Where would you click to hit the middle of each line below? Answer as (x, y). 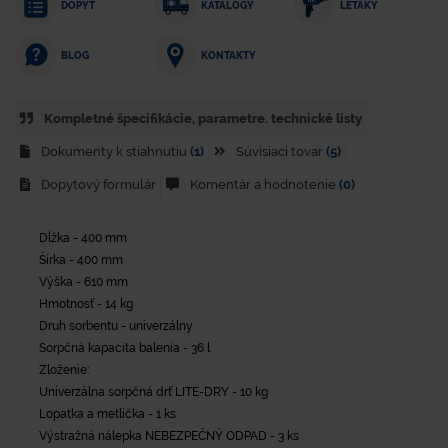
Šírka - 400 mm (81, 259)
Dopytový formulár (97, 185)
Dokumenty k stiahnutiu (114, 152)
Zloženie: (64, 369)
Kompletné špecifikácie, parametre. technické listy (201, 119)
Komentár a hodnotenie (263, 185)
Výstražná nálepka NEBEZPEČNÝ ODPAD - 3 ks (169, 435)
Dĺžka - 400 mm (83, 237)
